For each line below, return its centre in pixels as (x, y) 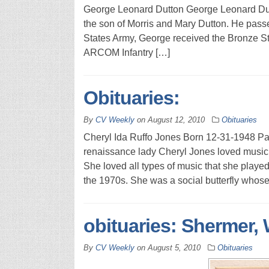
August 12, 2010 (176, 119)
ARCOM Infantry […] (126, 52)
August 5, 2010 (174, 247)
